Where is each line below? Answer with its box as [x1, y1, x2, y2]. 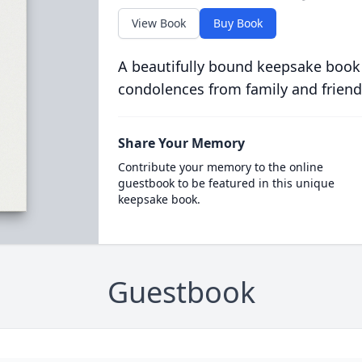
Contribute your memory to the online [117, 159, 323, 175]
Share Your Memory [117, 134, 245, 152]
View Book [131, 15, 186, 31]
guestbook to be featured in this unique [117, 175, 335, 191]
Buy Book [213, 15, 263, 31]
